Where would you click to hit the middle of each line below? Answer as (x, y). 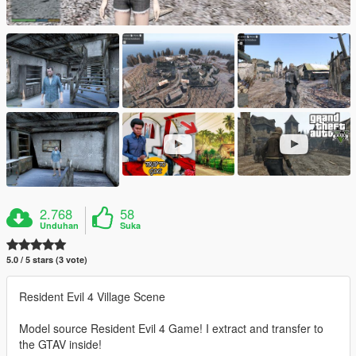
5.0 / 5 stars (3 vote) (47, 260)
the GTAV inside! (60, 344)
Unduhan (60, 226)
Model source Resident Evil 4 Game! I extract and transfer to (171, 329)
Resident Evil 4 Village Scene (92, 297)
